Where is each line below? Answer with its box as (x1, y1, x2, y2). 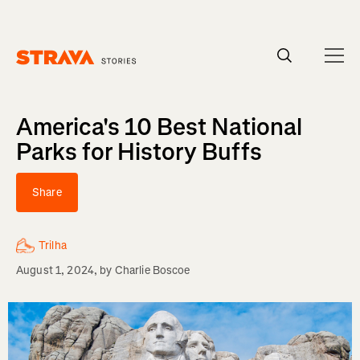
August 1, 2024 (16, 263, 94, 278)
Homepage (15, 64, 70, 80)
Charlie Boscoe (114, 263, 190, 278)
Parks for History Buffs (16, 136, 262, 168)
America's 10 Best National (16, 111, 302, 143)
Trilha (39, 238, 67, 253)
